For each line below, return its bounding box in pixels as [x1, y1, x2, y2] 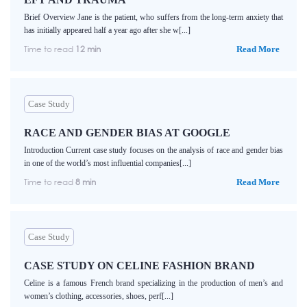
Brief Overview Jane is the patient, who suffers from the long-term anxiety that [24, 12, 283, 23]
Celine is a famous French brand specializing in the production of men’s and [24, 278, 283, 288]
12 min [75, 44, 101, 55]
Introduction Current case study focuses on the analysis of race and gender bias [24, 145, 283, 156]
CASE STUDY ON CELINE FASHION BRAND [24, 260, 255, 272]
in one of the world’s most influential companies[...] [24, 158, 191, 169]
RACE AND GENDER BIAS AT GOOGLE [24, 127, 230, 139]
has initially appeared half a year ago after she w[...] [24, 25, 191, 36]
